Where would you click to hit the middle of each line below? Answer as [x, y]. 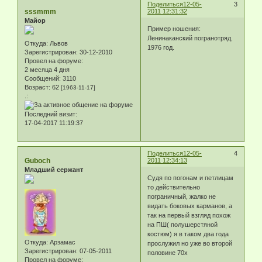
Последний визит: [51, 114]
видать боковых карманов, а [190, 206]
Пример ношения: [174, 28]
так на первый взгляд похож [189, 215]
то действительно [174, 187]
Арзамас [62, 242]
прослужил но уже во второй [190, 243]
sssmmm [40, 12]
